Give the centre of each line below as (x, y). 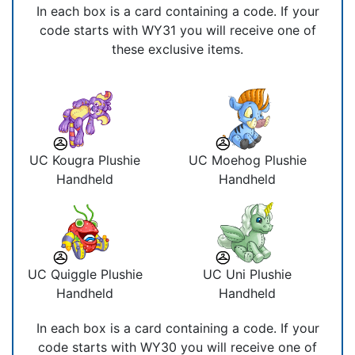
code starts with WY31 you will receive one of (177, 30)
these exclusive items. (177, 49)
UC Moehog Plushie (247, 160)
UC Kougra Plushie (85, 160)
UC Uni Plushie (247, 274)
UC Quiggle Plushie (85, 274)
